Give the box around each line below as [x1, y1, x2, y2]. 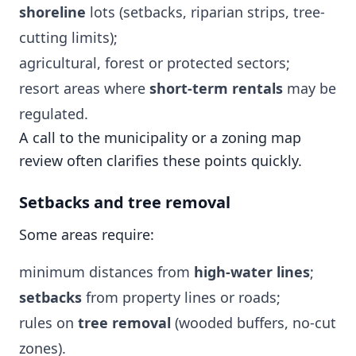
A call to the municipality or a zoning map [19, 128, 301, 147]
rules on [19, 313, 78, 332]
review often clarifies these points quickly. [19, 151, 302, 170]
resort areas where [19, 79, 149, 98]
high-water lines [194, 262, 310, 281]
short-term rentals [149, 79, 283, 98]
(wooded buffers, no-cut [171, 313, 336, 332]
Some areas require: [19, 225, 154, 244]
